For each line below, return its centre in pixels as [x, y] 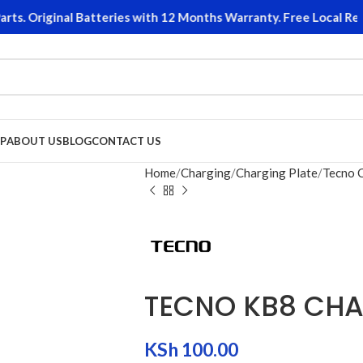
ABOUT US [34, 141]
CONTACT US [126, 141]
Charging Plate [276, 173]
